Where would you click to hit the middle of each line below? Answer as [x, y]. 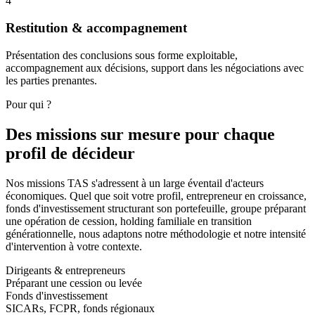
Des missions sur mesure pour [115, 134]
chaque [249, 134]
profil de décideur [70, 153]
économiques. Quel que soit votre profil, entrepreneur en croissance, [156, 195]
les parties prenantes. [51, 80]
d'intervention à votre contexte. [74, 246]
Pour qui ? [28, 104]
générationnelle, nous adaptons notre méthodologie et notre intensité [156, 233]
